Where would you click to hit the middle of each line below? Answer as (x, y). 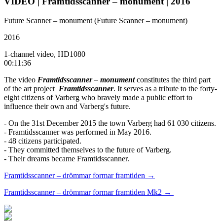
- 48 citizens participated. (43, 141)
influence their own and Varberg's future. (67, 106)
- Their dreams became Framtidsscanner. (67, 158)
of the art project (31, 88)
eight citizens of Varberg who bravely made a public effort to (98, 97)
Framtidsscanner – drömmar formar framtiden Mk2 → (89, 192)
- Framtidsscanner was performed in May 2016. (78, 132)
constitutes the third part (173, 79)
